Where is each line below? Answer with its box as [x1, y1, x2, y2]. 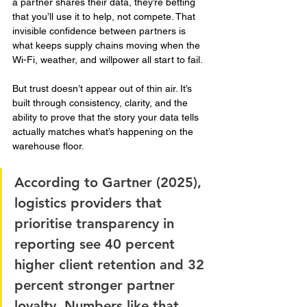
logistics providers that [14, 195, 166, 212]
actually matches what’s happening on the [12, 126, 196, 138]
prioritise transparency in [14, 215, 178, 232]
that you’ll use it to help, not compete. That [12, 11, 198, 23]
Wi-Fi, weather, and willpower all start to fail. [12, 54, 203, 66]
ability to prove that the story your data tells [12, 112, 201, 123]
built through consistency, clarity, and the [12, 97, 191, 109]
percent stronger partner [14, 277, 179, 294]
